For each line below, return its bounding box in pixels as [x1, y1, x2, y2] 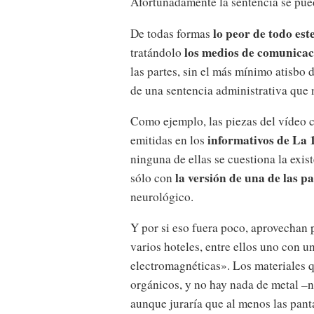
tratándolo [130, 43, 184, 60]
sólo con [130, 169, 175, 186]
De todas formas [130, 25, 213, 41]
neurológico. [130, 188, 193, 205]
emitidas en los [130, 131, 207, 148]
